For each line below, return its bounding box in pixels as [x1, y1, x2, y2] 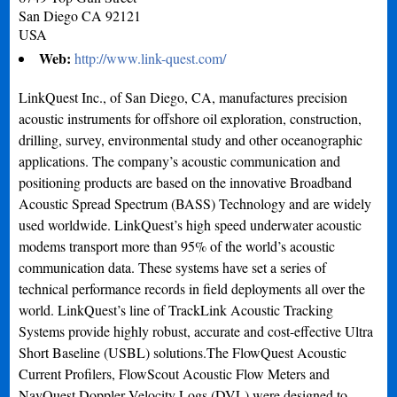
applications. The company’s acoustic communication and [19, 152, 341, 170]
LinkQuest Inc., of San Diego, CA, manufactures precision [19, 88, 348, 106]
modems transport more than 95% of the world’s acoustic [19, 237, 336, 255]
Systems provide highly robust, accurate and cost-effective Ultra [19, 322, 374, 340]
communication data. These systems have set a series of [19, 258, 327, 276]
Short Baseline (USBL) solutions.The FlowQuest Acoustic [19, 343, 347, 362]
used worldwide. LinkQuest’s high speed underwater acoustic [19, 215, 362, 234]
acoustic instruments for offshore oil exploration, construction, [19, 109, 362, 128]
